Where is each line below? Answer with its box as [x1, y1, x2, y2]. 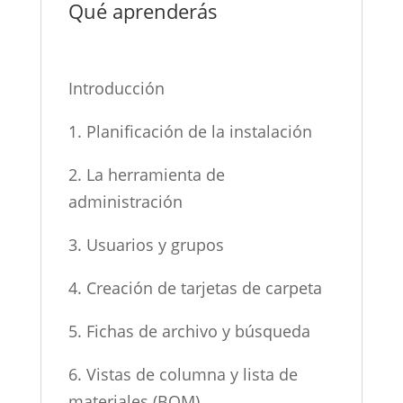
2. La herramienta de [67, 163, 225, 185]
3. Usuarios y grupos [67, 233, 224, 255]
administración [67, 190, 183, 212]
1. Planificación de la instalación [67, 120, 312, 142]
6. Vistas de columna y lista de [67, 363, 298, 385]
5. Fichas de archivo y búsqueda [67, 319, 310, 342]
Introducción [67, 76, 165, 99]
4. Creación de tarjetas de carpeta [67, 276, 322, 299]
